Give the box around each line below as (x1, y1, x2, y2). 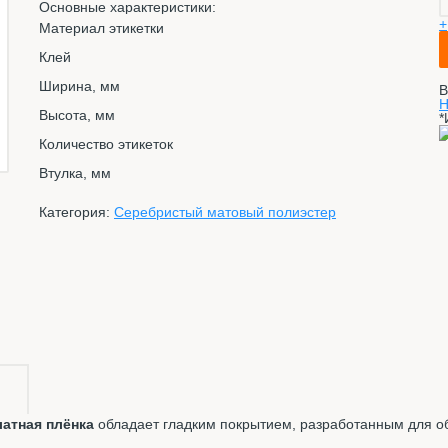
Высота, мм (39, 107, 115, 124)
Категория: (39, 204, 110, 221)
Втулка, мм (39, 165, 111, 182)
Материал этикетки (39, 20, 164, 37)
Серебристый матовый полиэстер (114, 204, 336, 221)
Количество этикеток (39, 136, 173, 153)
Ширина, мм (39, 78, 120, 95)
